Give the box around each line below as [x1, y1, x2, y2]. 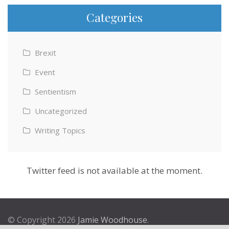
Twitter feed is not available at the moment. [27, 165, 202, 177]
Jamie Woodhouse [78, 214, 147, 225]
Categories [86, 9, 143, 25]
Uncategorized [35, 105, 87, 116]
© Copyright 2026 [8, 214, 78, 225]
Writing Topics [35, 125, 85, 135]
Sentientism [35, 86, 76, 97]
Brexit [35, 47, 56, 58]
